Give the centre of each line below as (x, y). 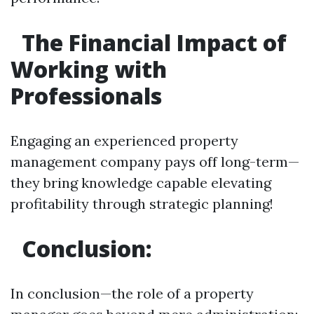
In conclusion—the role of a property (132, 293)
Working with (89, 69)
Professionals (86, 96)
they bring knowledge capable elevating (141, 183)
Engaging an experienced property (124, 141)
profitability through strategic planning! (142, 204)
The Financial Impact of (151, 42)
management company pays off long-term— (155, 162)
